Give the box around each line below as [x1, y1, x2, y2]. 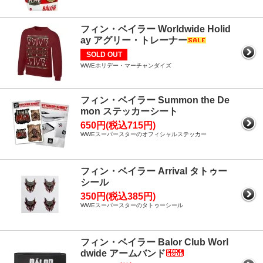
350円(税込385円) [80, 191, 156, 201]
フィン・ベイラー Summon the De [80, 95, 230, 105]
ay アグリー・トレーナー [80, 35, 187, 45]
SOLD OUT [86, 50, 122, 59]
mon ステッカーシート [80, 106, 178, 116]
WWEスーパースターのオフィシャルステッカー [80, 131, 207, 137]
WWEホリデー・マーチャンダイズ [80, 62, 171, 69]
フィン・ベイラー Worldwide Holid [80, 24, 231, 34]
